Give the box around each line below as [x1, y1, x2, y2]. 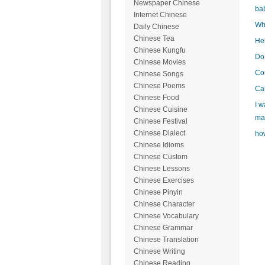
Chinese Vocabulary [133, 212, 199, 221]
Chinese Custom [133, 153, 188, 161]
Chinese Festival [133, 117, 188, 126]
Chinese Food [133, 93, 179, 102]
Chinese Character [133, 200, 195, 209]
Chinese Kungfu [133, 46, 186, 55]
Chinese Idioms [133, 141, 184, 150]
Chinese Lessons [133, 164, 190, 173]
